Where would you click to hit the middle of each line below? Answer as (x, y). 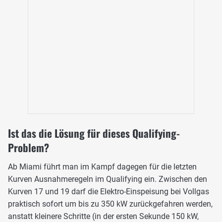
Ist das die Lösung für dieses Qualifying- (94, 133)
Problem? (28, 148)
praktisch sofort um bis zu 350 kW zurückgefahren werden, (110, 204)
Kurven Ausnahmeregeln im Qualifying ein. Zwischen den (108, 179)
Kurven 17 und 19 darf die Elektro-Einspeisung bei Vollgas (109, 192)
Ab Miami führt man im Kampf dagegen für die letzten (102, 167)
